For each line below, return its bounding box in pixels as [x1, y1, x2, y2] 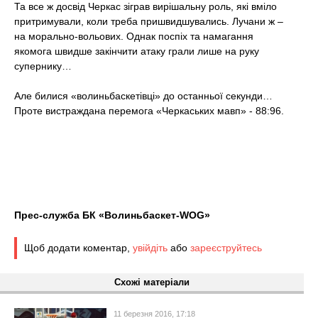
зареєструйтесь [190, 242, 262, 254]
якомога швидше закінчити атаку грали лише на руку [14, 45, 259, 57]
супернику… [14, 60, 72, 72]
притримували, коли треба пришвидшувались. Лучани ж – [14, 16, 283, 28]
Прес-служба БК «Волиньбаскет [14, 209, 176, 221]
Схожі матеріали [114, 277, 190, 288]
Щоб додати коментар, [24, 242, 133, 254]
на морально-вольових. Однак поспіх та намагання [14, 31, 253, 43]
